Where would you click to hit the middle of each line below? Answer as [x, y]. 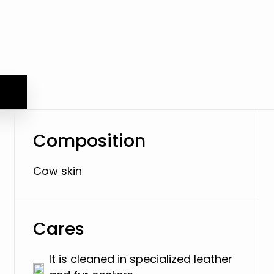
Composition [90, 141]
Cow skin [58, 171]
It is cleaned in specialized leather [141, 259]
